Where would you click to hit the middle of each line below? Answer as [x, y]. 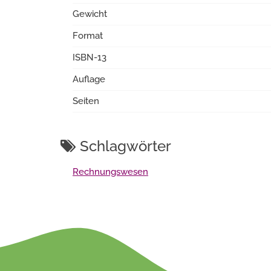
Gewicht [90, 14]
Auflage [89, 79]
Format [88, 36]
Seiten [86, 101]
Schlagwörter [124, 146]
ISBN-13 [90, 57]
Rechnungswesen [110, 172]
